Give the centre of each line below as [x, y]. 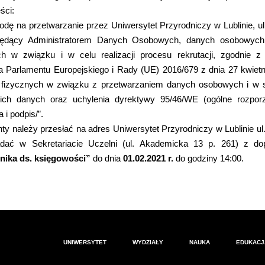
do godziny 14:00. [209, 158]
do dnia [107, 158]
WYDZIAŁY [148, 242]
